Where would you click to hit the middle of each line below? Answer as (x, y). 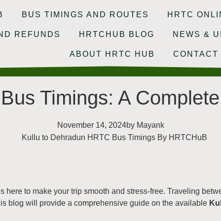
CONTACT (196, 54)
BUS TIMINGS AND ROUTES (85, 15)
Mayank (149, 125)
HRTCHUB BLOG (117, 34)
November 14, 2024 (92, 125)
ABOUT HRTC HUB (112, 54)
